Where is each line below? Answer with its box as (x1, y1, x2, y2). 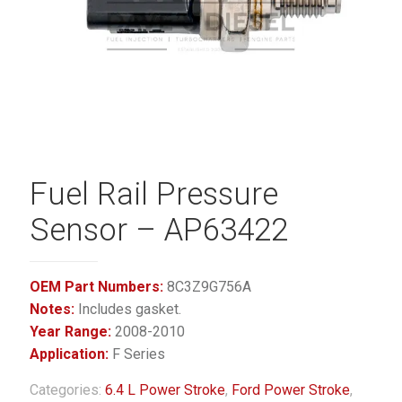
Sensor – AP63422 (30, 212, 288, 249)
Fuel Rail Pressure (30, 176, 278, 213)
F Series (109, 345, 165, 363)
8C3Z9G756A (163, 278, 251, 295)
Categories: (30, 381, 105, 398)
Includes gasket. (74, 301, 181, 318)
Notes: (30, 301, 74, 318)
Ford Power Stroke (232, 381, 350, 398)
